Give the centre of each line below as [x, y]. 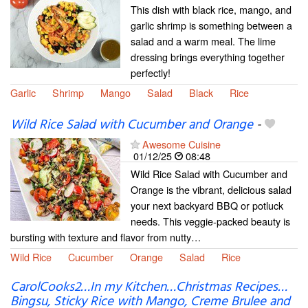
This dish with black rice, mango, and [211, 10]
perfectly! [151, 73]
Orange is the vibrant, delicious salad [211, 189]
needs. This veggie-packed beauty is [210, 221]
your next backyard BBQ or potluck [207, 205]
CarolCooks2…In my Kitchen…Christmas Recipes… [149, 287]
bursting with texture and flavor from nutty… [106, 236]
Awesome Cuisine [181, 144]
